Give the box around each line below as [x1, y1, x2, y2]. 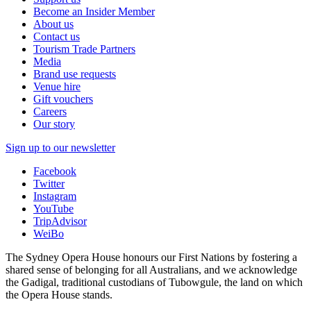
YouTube [33, 203, 74, 215]
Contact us [33, 31, 80, 43]
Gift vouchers [33, 93, 93, 106]
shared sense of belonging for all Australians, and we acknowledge [6, 264, 297, 276]
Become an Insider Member [33, 6, 155, 18]
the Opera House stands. [6, 289, 112, 301]
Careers [33, 106, 67, 118]
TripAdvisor [33, 215, 87, 228]
